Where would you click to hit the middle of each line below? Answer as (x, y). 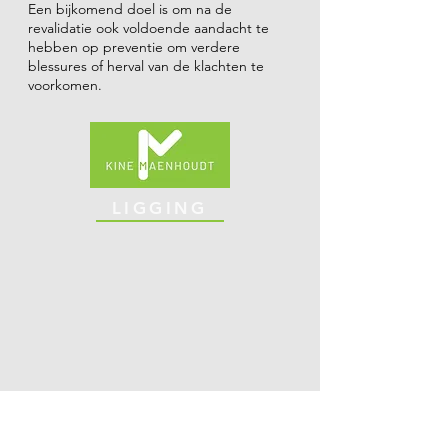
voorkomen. (65, 85)
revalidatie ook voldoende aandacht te (148, 28)
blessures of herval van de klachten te (146, 66)
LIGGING (160, 208)
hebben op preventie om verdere (134, 47)
